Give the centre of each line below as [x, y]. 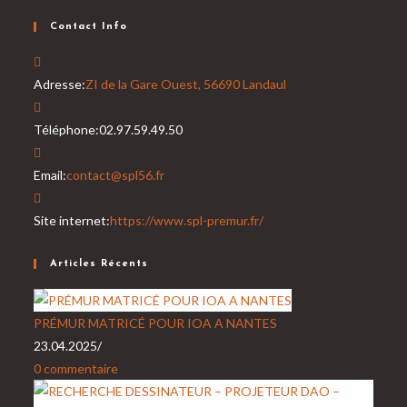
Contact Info [89, 27]
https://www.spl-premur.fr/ [187, 220]
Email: [50, 175]
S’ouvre [185, 174]
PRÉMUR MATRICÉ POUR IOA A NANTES [156, 323]
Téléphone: [67, 129]
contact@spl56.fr [116, 175]
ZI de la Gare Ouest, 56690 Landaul [186, 84]
